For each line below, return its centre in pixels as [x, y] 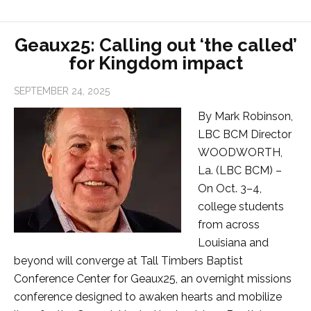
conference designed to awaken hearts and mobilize [148, 297]
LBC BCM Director [245, 135]
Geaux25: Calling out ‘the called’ [155, 45]
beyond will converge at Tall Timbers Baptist [128, 261]
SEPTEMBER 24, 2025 [62, 91]
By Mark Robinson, [245, 117]
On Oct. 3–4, [230, 189]
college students [241, 207]
